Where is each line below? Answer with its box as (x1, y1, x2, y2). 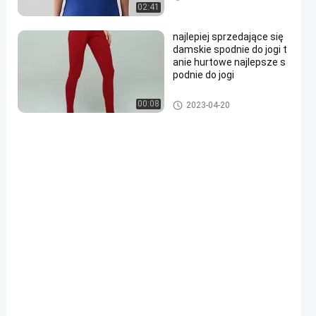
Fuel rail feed (173, 97, 221, 107)
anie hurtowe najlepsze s (173, 56, 286, 68)
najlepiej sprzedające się (173, 31, 284, 42)
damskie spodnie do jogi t (173, 44, 287, 55)
